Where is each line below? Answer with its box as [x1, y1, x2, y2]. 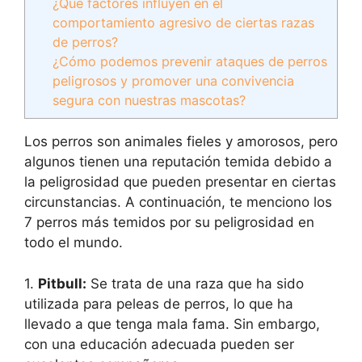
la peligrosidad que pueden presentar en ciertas [24, 174, 336, 191]
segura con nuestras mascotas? [53, 92, 246, 108]
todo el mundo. [24, 234, 123, 251]
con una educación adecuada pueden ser [24, 335, 294, 352]
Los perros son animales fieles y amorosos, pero [24, 133, 338, 150]
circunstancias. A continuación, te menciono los [24, 194, 332, 211]
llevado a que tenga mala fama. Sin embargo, [24, 315, 320, 332]
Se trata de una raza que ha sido [86, 275, 304, 292]
